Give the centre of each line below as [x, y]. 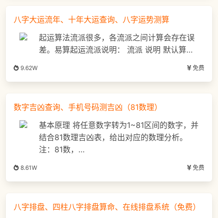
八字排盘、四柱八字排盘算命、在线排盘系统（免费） [107, 207]
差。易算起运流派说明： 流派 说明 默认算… [116, 50]
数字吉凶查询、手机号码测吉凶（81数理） [88, 107]
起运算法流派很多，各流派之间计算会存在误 [117, 38]
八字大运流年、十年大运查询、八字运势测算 [91, 20]
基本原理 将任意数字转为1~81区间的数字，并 [119, 125]
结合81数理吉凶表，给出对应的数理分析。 [113, 137]
